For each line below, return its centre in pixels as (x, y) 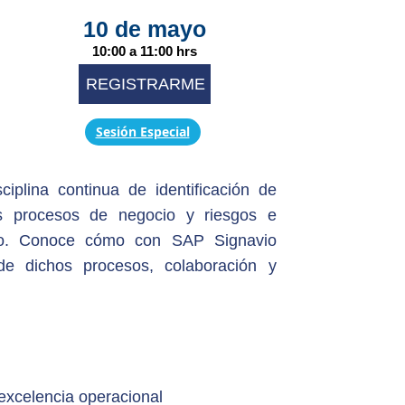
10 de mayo (145, 29)
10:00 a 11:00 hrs (145, 52)
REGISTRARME (146, 85)
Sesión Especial (142, 132)
